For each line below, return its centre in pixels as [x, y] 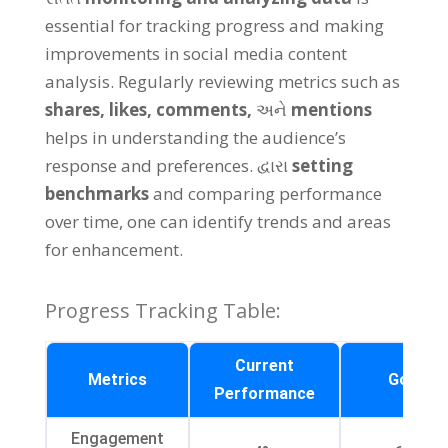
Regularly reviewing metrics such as [258, 81]
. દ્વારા [270, 165]
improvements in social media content [195, 53]
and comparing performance [267, 193]
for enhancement [111, 249]
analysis [77, 81]
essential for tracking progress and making [214, 25]
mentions [331, 109]
